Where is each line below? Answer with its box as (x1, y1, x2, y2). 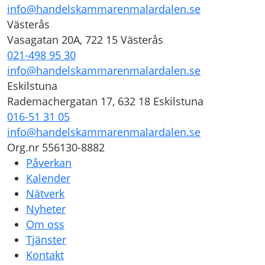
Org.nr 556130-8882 (7, 140, 105, 154)
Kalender (26, 170, 70, 185)
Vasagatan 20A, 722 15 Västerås (7, 32, 163, 47)
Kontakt (26, 247, 64, 262)
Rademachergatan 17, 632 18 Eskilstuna (7, 93, 203, 108)
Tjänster (26, 232, 66, 247)
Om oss (26, 216, 64, 231)
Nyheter (26, 201, 66, 216)
